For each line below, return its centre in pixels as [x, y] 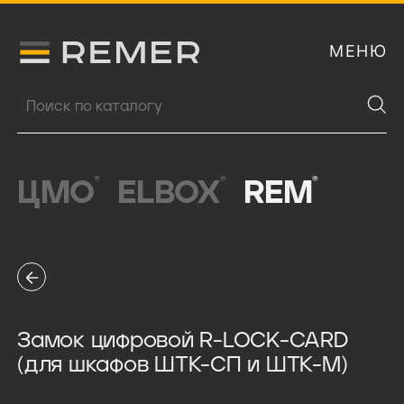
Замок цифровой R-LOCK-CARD [183, 341]
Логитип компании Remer [96, 50]
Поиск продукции [71, 97]
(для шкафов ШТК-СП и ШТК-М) [183, 366]
